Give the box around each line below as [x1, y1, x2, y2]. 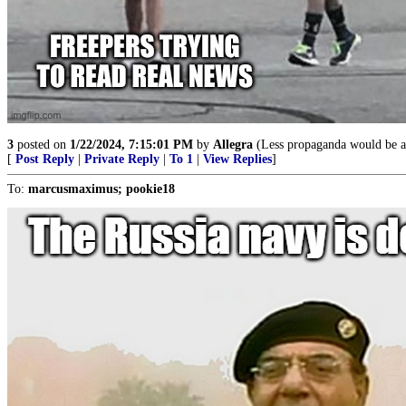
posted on [14, 138, 70, 151]
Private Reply [84, 152, 159, 166]
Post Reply [15, 152, 74, 166]
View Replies [203, 152, 272, 166]
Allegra [213, 138, 253, 151]
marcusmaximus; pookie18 [28, 182, 175, 196]
